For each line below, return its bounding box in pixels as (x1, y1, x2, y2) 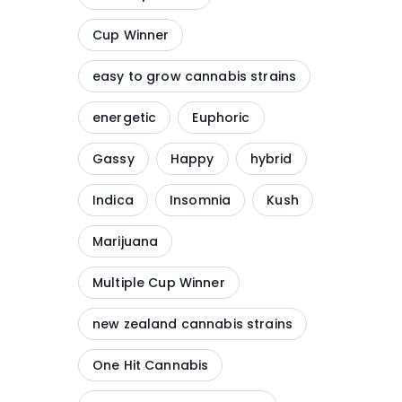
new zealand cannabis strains (92, 315, 293, 333)
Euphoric (192, 109, 250, 127)
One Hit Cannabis (92, 356, 209, 374)
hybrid (249, 150, 293, 168)
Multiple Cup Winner (92, 274, 225, 292)
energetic (92, 109, 157, 127)
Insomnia (170, 191, 232, 209)
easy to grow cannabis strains (92, 67, 297, 85)
